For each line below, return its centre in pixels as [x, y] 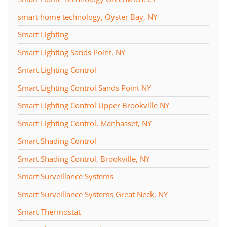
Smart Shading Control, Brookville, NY [84, 158]
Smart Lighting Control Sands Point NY [84, 87]
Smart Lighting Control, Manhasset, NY [85, 123]
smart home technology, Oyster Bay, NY [87, 16]
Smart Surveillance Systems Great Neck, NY [93, 194]
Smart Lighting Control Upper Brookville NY [93, 105]
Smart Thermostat [49, 212]
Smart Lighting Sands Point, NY [71, 52]
